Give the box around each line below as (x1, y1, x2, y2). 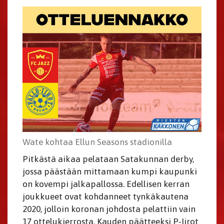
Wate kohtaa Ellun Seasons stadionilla (22, 137, 172, 147)
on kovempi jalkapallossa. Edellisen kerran (22, 179, 189, 189)
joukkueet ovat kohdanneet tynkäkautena (22, 191, 188, 202)
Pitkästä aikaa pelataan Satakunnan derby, (22, 154, 194, 164)
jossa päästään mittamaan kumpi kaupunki (22, 166, 197, 177)
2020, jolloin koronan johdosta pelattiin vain (22, 204, 195, 214)
